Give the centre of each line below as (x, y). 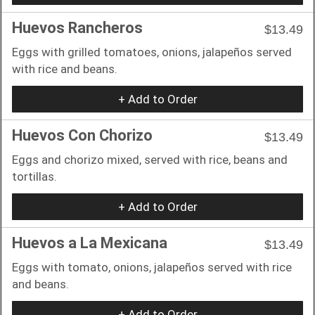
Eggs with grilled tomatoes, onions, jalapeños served (152, 52)
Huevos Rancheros (77, 27)
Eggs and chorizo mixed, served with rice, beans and (150, 159)
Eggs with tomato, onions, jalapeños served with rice (152, 267)
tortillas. (34, 176)
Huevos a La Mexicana (90, 243)
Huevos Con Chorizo (82, 135)
